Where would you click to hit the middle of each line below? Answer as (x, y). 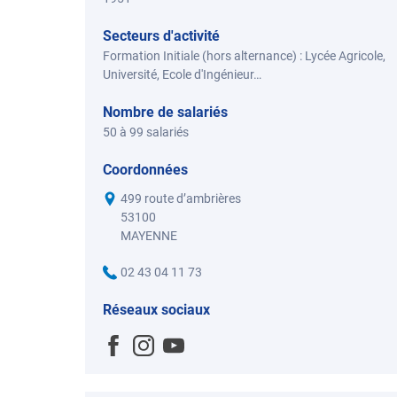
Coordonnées (145, 170)
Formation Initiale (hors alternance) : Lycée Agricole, (244, 56)
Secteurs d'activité (161, 36)
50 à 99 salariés (146, 132)
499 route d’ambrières (181, 198)
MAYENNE (149, 236)
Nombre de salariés (165, 112)
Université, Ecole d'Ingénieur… (182, 74)
